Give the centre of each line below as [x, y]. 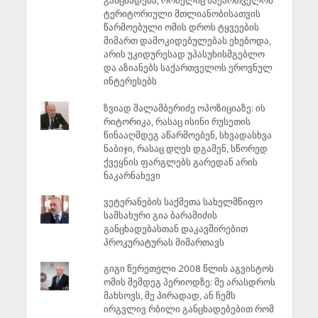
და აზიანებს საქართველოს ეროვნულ [188, 68]
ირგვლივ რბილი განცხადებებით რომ [188, 309]
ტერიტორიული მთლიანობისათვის [182, 14]
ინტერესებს [130, 81]
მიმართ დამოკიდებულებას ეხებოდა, [187, 41]
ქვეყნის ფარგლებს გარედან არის [180, 161]
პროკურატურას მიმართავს [164, 242]
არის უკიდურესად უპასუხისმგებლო [184, 54]
